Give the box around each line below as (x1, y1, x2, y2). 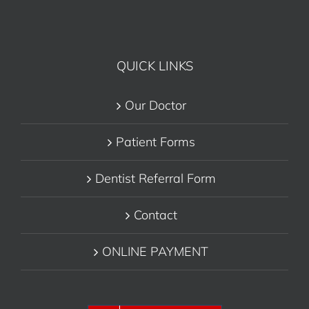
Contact (133, 206, 177, 223)
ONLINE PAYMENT (102, 243, 208, 259)
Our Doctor (124, 97, 186, 113)
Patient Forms (115, 133, 195, 150)
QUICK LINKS (116, 57, 193, 74)
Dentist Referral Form (94, 170, 216, 186)
